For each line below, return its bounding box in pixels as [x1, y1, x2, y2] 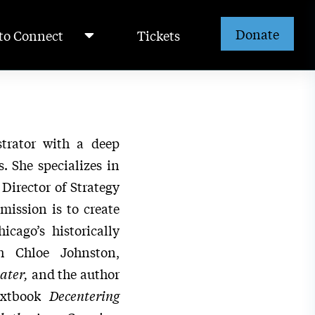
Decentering [49, 286, 120, 304]
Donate [235, 25, 279, 43]
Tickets [136, 26, 180, 44]
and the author [31, 264, 120, 283]
